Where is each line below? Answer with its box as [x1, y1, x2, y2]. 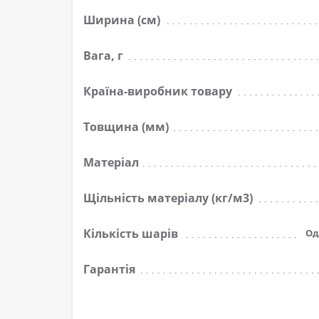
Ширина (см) [83, 12, 160, 28]
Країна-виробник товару [83, 83, 232, 99]
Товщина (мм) [83, 119, 169, 135]
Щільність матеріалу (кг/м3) [83, 190, 253, 206]
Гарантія [83, 261, 135, 277]
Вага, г [83, 48, 123, 63]
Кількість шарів [83, 226, 178, 241]
